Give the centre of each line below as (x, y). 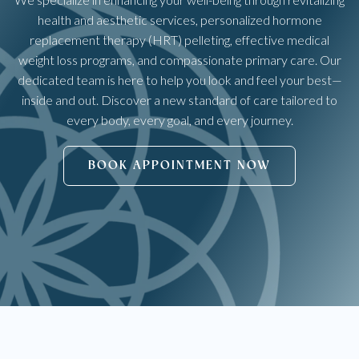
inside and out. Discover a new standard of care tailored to (179, 100)
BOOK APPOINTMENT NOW (179, 166)
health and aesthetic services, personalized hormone (179, 20)
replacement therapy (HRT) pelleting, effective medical (179, 40)
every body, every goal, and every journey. (179, 120)
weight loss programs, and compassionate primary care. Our (179, 60)
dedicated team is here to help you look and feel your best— (179, 80)
